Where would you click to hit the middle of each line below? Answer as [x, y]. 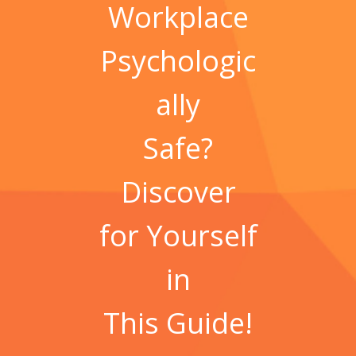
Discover [178, 192]
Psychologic [178, 61]
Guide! [206, 323]
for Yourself [178, 236]
